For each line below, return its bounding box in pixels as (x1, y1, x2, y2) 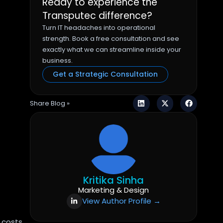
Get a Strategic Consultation (53, 69, 158, 79)
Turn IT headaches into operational (42, 23, 156, 32)
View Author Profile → (82, 196, 161, 207)
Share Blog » (30, 99, 70, 109)
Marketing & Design (78, 184, 149, 195)
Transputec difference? (42, 9, 153, 22)
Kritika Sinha (83, 173, 144, 187)
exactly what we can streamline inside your (42, 45, 182, 54)
